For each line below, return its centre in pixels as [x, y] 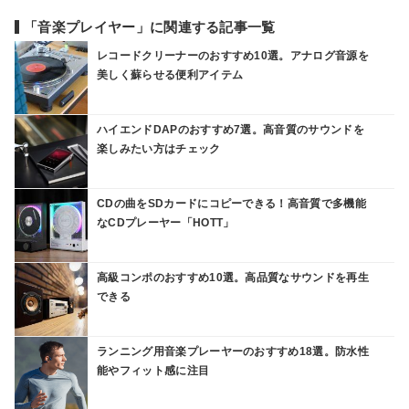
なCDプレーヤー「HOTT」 [166, 222]
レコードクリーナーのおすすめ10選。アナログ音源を [233, 55]
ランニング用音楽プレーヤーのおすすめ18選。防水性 [233, 351]
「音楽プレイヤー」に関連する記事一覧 [150, 27]
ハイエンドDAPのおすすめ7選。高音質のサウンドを [231, 129]
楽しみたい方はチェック [159, 148]
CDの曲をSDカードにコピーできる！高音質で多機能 [231, 203]
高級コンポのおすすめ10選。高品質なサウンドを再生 [233, 277]
